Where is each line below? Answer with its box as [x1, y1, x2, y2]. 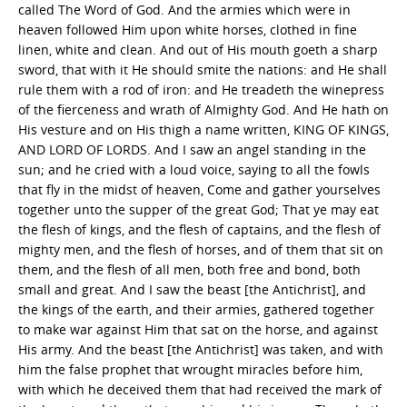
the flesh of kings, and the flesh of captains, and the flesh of [18, 221, 381, 238]
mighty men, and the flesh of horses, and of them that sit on [18, 241, 383, 258]
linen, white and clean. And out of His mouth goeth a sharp [18, 41, 378, 58]
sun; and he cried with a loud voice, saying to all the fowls [18, 161, 370, 178]
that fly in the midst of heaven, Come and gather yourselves [18, 181, 381, 198]
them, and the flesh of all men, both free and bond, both [18, 261, 361, 278]
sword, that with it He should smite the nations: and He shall [18, 61, 387, 78]
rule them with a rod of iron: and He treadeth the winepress [18, 81, 384, 98]
